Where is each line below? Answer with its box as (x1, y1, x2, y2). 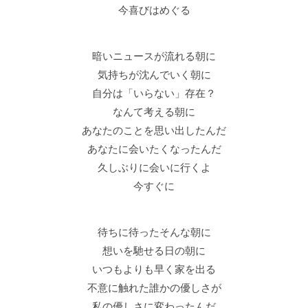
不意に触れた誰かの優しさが (87, 282, 221, 294)
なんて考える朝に (113, 106, 195, 118)
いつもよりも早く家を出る (92, 263, 216, 276)
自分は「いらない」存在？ (92, 87, 216, 100)
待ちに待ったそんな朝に (97, 226, 211, 239)
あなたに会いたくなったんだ (87, 143, 221, 155)
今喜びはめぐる (118, 4, 190, 16)
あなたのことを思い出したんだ (82, 124, 226, 137)
